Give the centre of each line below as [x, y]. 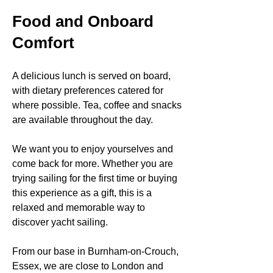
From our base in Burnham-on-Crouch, [95, 251]
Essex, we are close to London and [88, 266]
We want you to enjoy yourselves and [93, 149]
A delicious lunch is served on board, [91, 76]
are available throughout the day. [83, 119]
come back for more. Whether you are [93, 163]
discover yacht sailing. [60, 222]
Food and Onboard [83, 21]
